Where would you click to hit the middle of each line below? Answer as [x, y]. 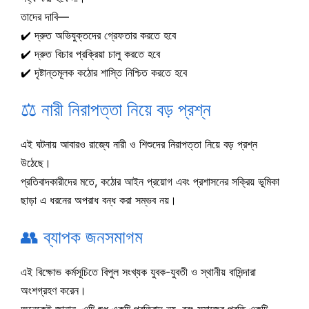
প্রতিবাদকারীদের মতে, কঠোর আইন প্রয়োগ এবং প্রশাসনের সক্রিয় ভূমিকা [150, 181]
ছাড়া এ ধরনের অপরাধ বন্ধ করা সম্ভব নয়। [99, 200]
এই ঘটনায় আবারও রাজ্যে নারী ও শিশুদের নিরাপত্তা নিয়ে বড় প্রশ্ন [139, 144]
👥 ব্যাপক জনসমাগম [82, 237]
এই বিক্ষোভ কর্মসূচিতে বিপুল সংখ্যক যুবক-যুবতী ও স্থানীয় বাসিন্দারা [138, 271]
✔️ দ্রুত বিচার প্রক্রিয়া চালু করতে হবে [90, 53]
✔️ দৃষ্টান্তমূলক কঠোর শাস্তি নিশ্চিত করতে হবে [104, 72]
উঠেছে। [36, 162]
